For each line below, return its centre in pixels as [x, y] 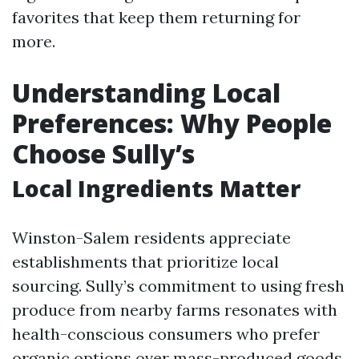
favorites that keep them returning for [156, 17]
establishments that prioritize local [145, 262]
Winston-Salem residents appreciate [151, 238]
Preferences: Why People [172, 123]
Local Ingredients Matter [156, 188]
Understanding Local [146, 93]
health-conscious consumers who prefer [166, 334]
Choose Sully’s [103, 153]
